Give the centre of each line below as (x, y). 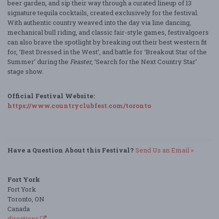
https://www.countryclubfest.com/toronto (79, 105)
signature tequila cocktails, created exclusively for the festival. (104, 12)
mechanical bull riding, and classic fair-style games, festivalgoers (108, 32)
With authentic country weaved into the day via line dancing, (99, 22)
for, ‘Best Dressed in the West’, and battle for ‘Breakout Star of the (107, 52)
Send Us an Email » (164, 150)
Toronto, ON (26, 199)
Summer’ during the (39, 61)
